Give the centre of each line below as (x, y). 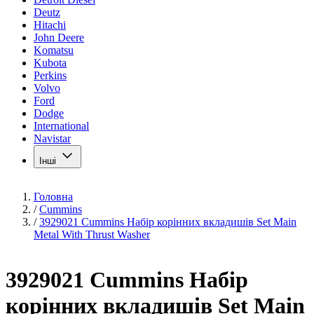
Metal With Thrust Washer (92, 234)
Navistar (52, 138)
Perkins (50, 75)
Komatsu (54, 50)
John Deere (59, 37)
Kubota (50, 63)
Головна (53, 197)
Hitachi (50, 25)
